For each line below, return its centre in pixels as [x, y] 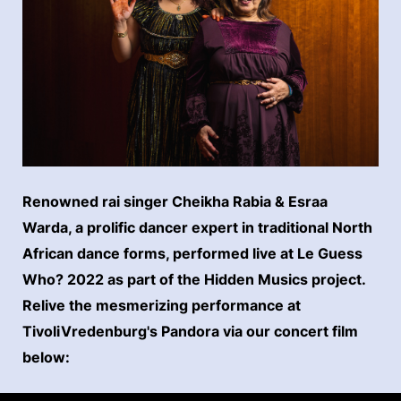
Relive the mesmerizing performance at [162, 306]
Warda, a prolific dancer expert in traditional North [197, 228]
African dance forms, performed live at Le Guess [192, 254]
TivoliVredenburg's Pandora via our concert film [190, 332]
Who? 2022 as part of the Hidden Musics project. [194, 280]
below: [46, 358]
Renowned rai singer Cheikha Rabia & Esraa [175, 202]
